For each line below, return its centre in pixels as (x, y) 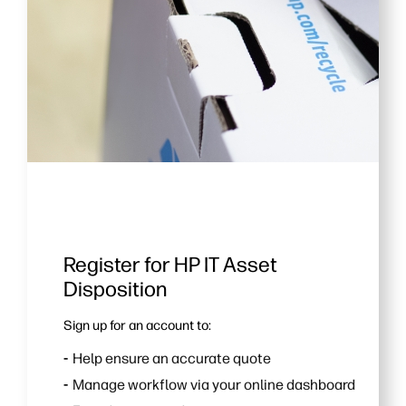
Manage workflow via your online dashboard (214, 385)
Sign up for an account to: (137, 325)
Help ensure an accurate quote (172, 359)
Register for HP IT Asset (170, 265)
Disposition (115, 289)
